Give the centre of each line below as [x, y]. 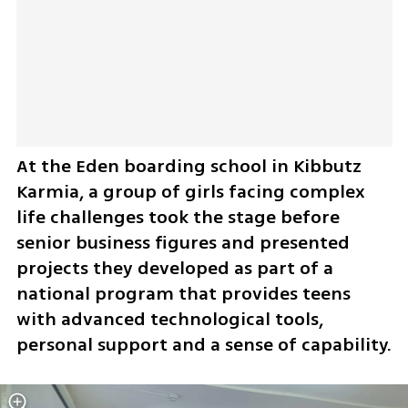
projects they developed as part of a [174, 269]
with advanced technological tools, [169, 320]
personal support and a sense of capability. [204, 345]
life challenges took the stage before [178, 218]
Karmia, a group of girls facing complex [190, 192]
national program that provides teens [183, 294]
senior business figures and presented [183, 243]
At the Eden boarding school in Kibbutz [189, 167]
